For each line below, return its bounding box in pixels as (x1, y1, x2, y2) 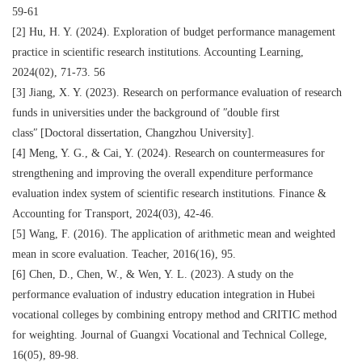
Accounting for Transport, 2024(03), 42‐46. (12, 208, 217, 220)
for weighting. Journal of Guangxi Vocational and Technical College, (12, 329, 327, 341)
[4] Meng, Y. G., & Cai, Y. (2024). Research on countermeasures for (12, 147, 325, 159)
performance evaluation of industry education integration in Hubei (12, 288, 315, 301)
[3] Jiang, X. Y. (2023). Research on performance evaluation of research (12, 86, 342, 99)
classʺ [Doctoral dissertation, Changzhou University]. (12, 127, 258, 139)
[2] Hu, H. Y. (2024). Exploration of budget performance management (12, 26, 335, 38)
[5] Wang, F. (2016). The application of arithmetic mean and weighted (12, 228, 335, 240)
